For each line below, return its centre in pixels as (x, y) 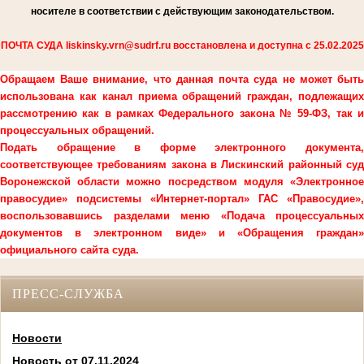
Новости (37, 338)
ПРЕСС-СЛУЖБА (68, 294)
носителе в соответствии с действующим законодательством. (182, 11)
